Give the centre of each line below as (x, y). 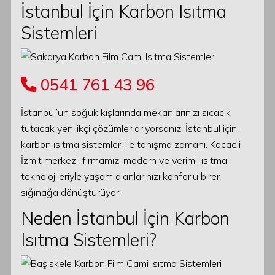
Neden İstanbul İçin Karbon (125, 218)
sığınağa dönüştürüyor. (71, 192)
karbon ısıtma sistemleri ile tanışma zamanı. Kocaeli (131, 144)
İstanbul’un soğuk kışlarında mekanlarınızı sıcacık (126, 112)
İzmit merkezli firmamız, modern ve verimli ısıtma (124, 160)
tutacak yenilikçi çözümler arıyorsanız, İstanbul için (129, 128)
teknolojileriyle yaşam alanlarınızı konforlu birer (120, 176)
